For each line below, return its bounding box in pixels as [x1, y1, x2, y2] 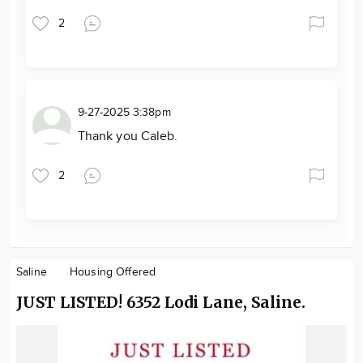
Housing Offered [69, 265, 156, 279]
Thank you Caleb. [78, 128, 181, 144]
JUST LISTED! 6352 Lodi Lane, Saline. [16, 292, 305, 312]
